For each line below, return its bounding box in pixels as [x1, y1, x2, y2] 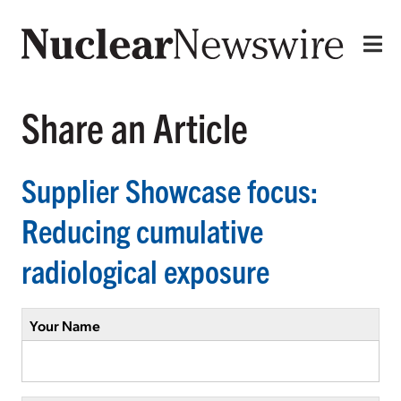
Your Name [30, 315, 100, 335]
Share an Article [21, 101, 248, 151]
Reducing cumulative [21, 209, 263, 250]
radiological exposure [21, 249, 269, 290]
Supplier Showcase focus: [21, 168, 318, 209]
